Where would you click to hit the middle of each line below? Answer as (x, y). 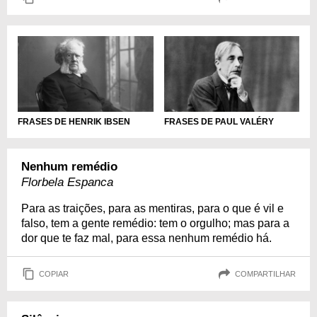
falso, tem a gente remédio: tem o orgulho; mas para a (155, 224)
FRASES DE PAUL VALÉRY (219, 122)
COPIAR (54, 273)
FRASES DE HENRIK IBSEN (74, 122)
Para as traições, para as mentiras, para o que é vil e (152, 209)
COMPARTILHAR (265, 273)
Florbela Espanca (67, 183)
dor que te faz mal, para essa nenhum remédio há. (146, 238)
